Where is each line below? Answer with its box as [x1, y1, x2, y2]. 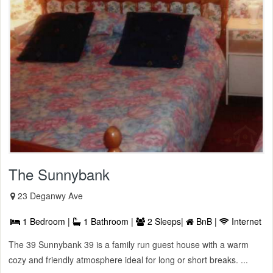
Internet [229, 214, 261, 227]
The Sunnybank [9, 163, 110, 185]
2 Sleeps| [145, 214, 186, 227]
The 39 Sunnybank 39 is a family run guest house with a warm [9, 238, 249, 250]
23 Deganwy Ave [18, 189, 83, 202]
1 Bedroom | [20, 214, 73, 227]
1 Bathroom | [81, 214, 136, 227]
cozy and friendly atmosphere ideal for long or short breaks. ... [9, 253, 248, 266]
